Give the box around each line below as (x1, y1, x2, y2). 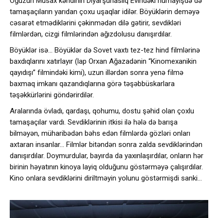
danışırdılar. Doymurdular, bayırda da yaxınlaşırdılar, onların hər (10, 151, 203, 160)
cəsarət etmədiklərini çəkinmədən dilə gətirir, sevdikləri (10, 18, 181, 27)
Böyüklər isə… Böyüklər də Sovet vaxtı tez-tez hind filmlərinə (10, 45, 200, 54)
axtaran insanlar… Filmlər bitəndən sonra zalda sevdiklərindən (10, 140, 202, 149)
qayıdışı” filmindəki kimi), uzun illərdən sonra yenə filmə (10, 68, 183, 77)
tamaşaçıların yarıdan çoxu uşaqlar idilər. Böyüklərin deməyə (10, 7, 200, 16)
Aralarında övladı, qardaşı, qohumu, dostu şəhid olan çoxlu (10, 106, 194, 115)
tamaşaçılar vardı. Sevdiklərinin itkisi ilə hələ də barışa (10, 117, 178, 127)
